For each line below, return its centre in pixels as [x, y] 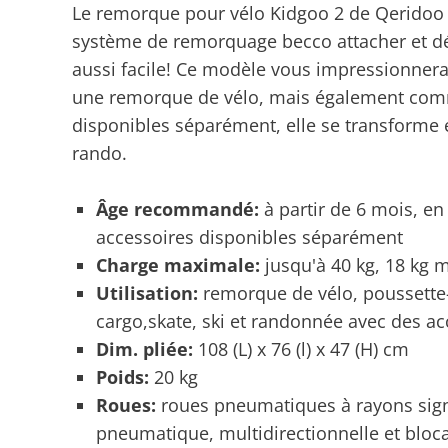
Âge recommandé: [180, 209]
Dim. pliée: [147, 349]
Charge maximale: [180, 265]
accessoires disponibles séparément [249, 237]
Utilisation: [149, 293]
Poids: [125, 377]
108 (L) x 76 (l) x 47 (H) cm [303, 349]
